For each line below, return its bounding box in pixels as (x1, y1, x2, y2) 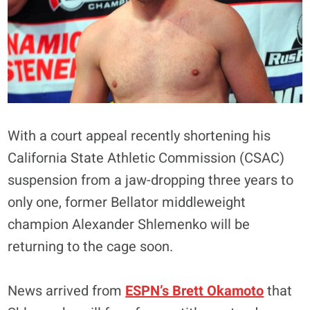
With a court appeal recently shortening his (8, 125, 271, 146)
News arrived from (8, 280, 126, 301)
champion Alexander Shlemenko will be (8, 214, 250, 235)
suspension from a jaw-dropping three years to (8, 170, 294, 190)
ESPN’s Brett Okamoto (125, 280, 264, 301)
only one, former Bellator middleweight (8, 192, 246, 212)
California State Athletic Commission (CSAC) (8, 147, 285, 168)
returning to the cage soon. (8, 236, 174, 257)
